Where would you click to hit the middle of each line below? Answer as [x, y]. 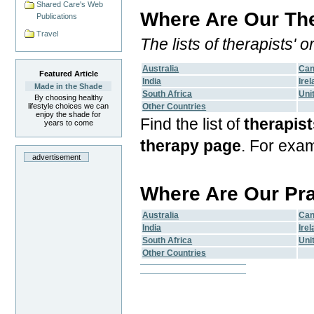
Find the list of [192, 124]
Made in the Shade [69, 87]
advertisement [57, 157]
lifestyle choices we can [69, 106]
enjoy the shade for [69, 115]
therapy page [191, 146]
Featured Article [68, 74]
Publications [57, 16]
